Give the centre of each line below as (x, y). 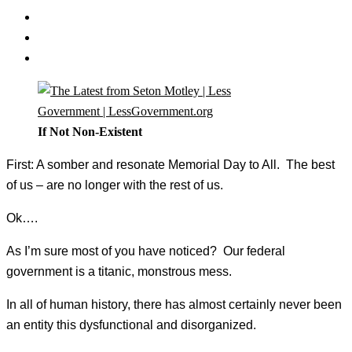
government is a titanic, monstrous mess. (119, 272)
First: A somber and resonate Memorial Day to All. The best (170, 165)
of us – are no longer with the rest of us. (115, 185)
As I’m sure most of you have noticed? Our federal (146, 251)
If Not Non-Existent (90, 132)
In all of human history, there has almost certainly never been (174, 305)
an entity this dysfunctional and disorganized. (131, 325)
